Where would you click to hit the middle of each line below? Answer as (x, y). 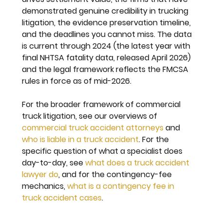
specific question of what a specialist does (103, 151)
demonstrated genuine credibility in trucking (106, 11)
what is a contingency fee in (122, 186)
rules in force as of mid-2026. (77, 81)
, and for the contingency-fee (116, 174)
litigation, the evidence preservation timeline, (108, 22)
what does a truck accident (138, 163)
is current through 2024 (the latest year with (107, 46)
